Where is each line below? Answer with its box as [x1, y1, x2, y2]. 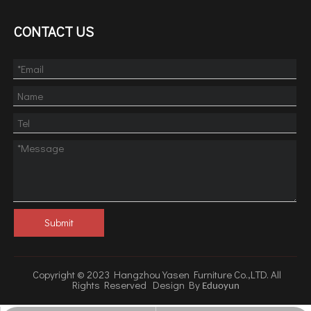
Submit [44, 215, 74, 229]
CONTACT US [14, 22, 94, 40]
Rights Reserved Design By [72, 277, 202, 292]
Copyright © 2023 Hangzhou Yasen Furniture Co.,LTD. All [30, 267, 281, 281]
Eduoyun [201, 280, 239, 292]
